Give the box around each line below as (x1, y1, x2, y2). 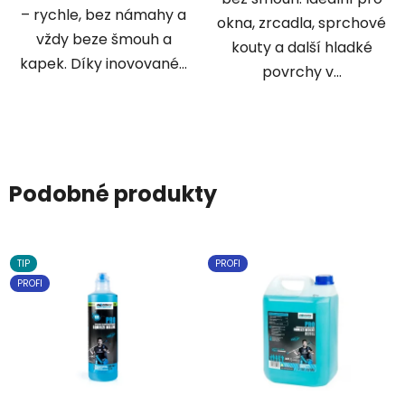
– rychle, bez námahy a (21, 5, 186, 26)
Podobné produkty (9, 179, 217, 210)
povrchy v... (261, 61, 342, 83)
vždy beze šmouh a (35, 29, 172, 51)
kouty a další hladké (231, 37, 372, 59)
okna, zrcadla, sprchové (217, 13, 386, 34)
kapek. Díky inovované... (20, 53, 187, 75)
